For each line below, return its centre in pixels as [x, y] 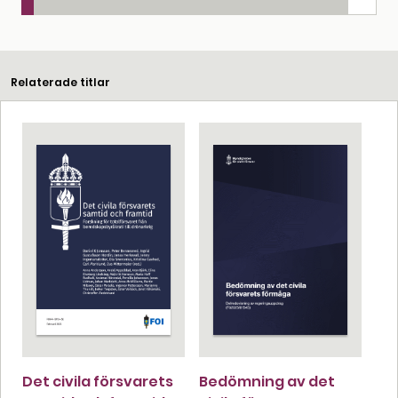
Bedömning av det [267, 381]
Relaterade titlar [60, 82]
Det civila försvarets [98, 381]
